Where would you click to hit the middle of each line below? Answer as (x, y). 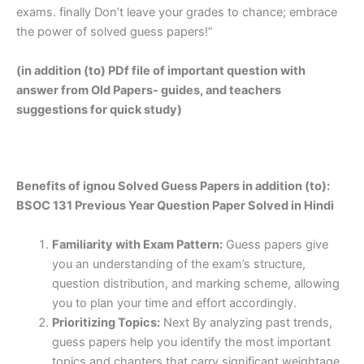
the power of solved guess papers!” (115, 32)
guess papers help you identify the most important (191, 342)
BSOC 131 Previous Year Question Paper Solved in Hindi (175, 206)
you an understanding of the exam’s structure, (178, 264)
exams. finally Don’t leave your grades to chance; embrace (177, 13)
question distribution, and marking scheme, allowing (195, 283)
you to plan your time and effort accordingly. (174, 303)
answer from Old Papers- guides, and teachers (149, 90)
